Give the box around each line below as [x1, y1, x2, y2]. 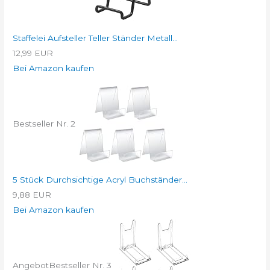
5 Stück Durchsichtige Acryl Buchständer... [13, 175, 188, 185]
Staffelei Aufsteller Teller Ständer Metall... [13, 33, 178, 43]
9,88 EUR [13, 190, 52, 200]
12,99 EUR [13, 48, 54, 58]
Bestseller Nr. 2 [13, 118, 76, 128]
